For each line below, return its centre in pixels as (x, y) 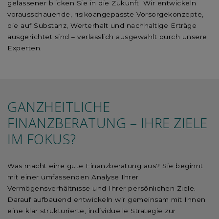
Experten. (25, 48)
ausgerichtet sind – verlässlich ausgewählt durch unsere (107, 36)
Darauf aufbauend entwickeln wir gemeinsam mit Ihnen (107, 200)
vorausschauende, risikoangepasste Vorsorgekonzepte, (106, 14)
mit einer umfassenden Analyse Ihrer (73, 177)
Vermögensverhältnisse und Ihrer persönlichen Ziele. (102, 188)
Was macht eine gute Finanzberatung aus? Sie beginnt (105, 166)
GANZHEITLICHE (59, 106)
